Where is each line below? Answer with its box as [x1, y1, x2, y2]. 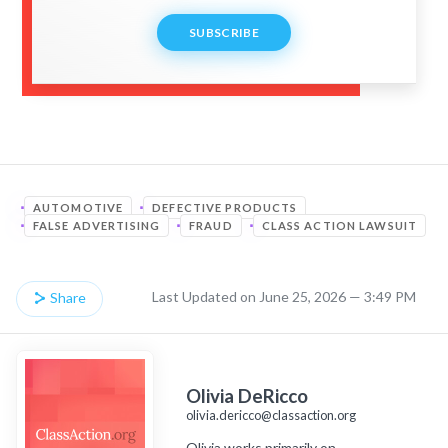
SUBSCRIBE [189, 24, 259, 40]
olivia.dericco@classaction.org [186, 406, 356, 423]
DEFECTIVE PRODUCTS [152, 200, 298, 214]
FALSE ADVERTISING [33, 218, 161, 232]
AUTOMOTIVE [33, 200, 124, 214]
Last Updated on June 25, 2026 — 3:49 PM [152, 287, 416, 305]
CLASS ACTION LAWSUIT [261, 218, 418, 232]
